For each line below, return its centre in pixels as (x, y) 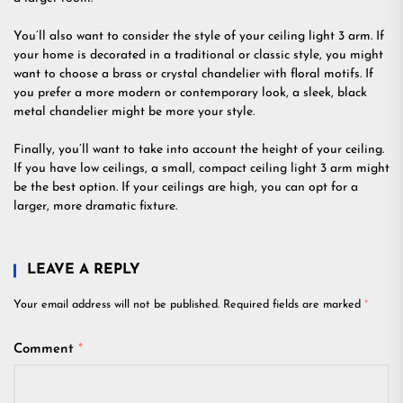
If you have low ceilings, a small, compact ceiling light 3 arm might (201, 169)
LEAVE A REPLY (84, 270)
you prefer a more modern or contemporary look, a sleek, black (190, 93)
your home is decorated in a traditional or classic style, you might (198, 55)
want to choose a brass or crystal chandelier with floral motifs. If (193, 74)
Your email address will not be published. (116, 305)
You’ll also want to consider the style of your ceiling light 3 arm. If (199, 36)
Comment (46, 349)
